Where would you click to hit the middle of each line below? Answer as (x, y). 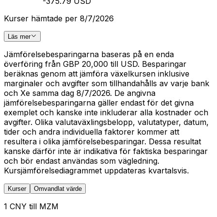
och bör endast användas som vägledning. (82, 161)
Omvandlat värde (58, 189)
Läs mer (19, 37)
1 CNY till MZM (31, 206)
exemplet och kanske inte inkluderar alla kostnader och (106, 112)
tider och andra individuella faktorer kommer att (92, 132)
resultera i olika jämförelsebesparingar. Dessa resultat (102, 141)
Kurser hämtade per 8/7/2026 (59, 18)
